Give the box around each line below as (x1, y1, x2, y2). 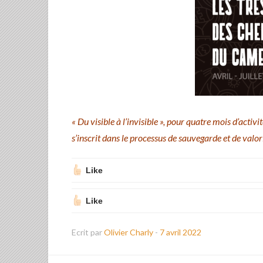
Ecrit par (72, 227, 104, 237)
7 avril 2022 (160, 227, 201, 237)
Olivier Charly (104, 227, 155, 237)
